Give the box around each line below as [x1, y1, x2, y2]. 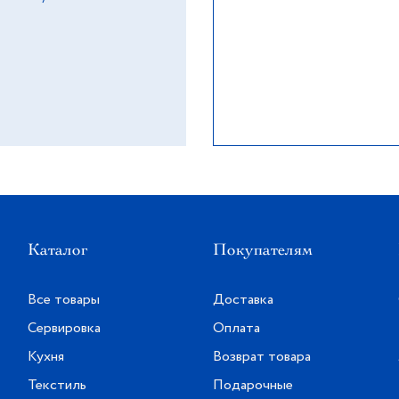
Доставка [212, 289, 273, 310]
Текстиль [28, 375, 87, 395]
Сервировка [28, 318, 102, 338]
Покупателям [212, 240, 313, 259]
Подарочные [212, 375, 293, 395]
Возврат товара [212, 346, 311, 367]
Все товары [28, 289, 101, 310]
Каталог [28, 240, 89, 259]
